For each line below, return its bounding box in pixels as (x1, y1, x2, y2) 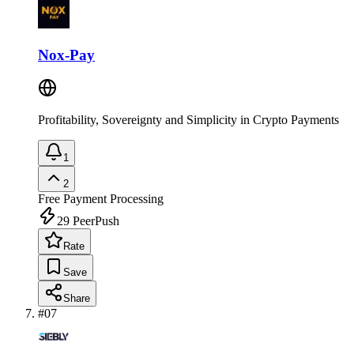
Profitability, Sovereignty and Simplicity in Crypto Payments (38, 113, 339, 127)
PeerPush (70, 214, 119, 228)
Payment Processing (60, 192, 164, 206)
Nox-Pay (38, 46, 95, 63)
